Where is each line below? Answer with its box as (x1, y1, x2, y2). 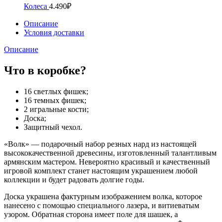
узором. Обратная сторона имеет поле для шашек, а (4, 210, 178, 219)
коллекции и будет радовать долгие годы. (4, 175, 144, 184)
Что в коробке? (4, 64, 86, 77)
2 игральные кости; (24, 105, 89, 114)
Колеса (24, 2, 49, 11)
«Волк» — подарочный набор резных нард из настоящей (4, 140, 197, 149)
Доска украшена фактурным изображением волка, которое (4, 192, 202, 201)
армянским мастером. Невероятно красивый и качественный (4, 158, 210, 166)
